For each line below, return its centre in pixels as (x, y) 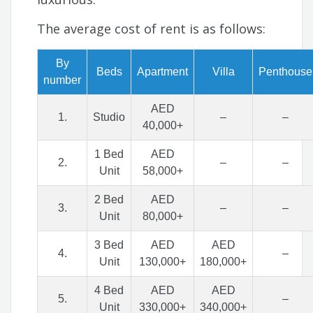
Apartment (163, 72)
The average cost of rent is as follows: (153, 29)
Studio (109, 117)
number (63, 80)
